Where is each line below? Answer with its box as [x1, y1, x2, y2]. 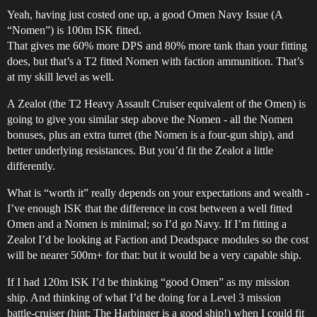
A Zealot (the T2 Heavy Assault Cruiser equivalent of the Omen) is [7, 98, 306, 110]
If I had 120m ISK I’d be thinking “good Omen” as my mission [7, 276, 289, 288]
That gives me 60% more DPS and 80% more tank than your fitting [7, 40, 307, 52]
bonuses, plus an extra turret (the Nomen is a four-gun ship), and [7, 129, 294, 141]
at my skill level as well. [7, 71, 114, 83]
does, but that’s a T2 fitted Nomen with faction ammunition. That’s [7, 55, 304, 67]
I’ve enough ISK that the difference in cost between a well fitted [7, 202, 292, 214]
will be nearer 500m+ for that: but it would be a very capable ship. [7, 249, 301, 261]
